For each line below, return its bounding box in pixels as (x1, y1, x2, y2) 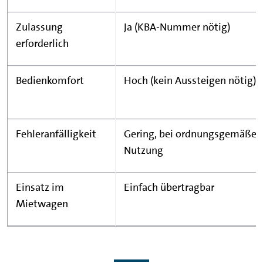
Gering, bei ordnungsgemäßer (124, 127, 260, 141)
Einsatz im (16, 180, 64, 194)
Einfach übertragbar (124, 180, 214, 194)
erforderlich (16, 36, 69, 50)
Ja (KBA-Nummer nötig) (124, 20, 230, 34)
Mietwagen (16, 197, 68, 211)
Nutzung (124, 143, 163, 157)
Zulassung (16, 20, 63, 34)
